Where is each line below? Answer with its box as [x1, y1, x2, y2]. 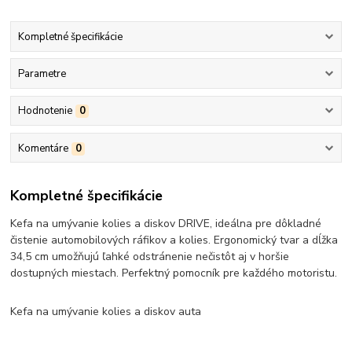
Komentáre [17, 141, 68, 156]
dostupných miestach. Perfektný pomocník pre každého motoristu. [10, 266, 338, 281]
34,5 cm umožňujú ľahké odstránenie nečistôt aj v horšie [10, 249, 290, 265]
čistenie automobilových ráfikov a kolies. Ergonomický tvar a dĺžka [10, 233, 339, 248]
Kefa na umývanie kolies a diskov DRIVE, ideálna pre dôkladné [10, 216, 322, 232]
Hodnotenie [17, 104, 72, 119]
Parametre [17, 67, 66, 82]
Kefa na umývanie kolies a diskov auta [10, 304, 202, 320]
